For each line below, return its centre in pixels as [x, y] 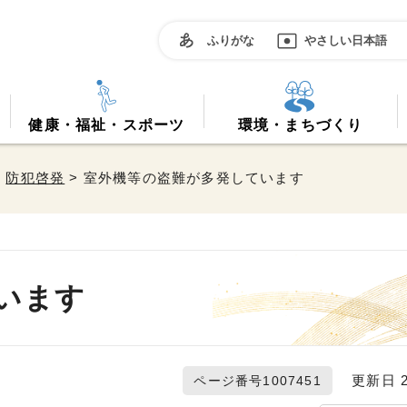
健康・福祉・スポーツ [107, 125]
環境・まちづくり [300, 125]
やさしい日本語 [346, 40]
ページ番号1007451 [258, 381]
